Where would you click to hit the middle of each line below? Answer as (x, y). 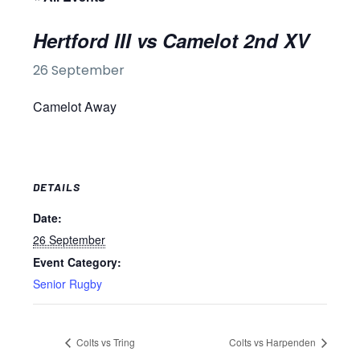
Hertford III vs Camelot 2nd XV (171, 40)
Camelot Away (75, 106)
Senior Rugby (67, 283)
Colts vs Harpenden (274, 342)
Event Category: (77, 262)
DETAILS (57, 186)
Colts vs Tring (104, 342)
